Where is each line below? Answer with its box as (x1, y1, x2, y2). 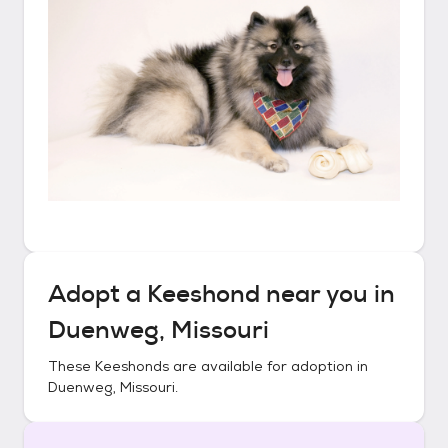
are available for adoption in (169, 357, 368, 375)
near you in (260, 278, 395, 310)
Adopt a (48, 278, 147, 310)
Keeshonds (95, 357, 169, 375)
